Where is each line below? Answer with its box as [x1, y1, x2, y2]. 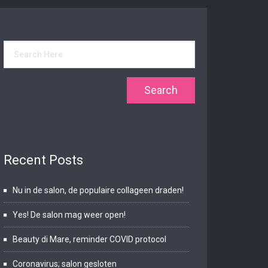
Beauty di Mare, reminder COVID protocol [13, 234, 166, 244]
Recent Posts [4, 153, 83, 167]
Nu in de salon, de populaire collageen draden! [13, 185, 184, 195]
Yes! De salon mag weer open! [13, 210, 126, 220]
